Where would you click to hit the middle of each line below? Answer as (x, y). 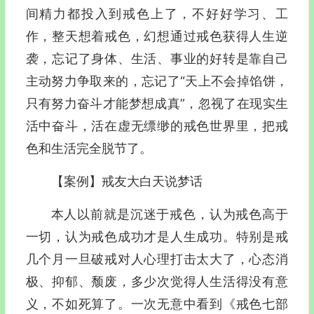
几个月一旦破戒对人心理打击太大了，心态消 (157, 259)
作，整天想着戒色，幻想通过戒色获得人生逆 (157, 36)
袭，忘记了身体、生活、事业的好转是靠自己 (157, 59)
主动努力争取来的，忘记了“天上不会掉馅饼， (157, 81)
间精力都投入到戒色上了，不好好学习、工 (157, 14)
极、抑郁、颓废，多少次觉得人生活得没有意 (157, 281)
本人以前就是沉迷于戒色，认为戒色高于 (169, 214)
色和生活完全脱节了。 (89, 148)
